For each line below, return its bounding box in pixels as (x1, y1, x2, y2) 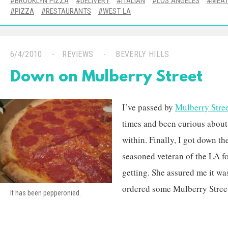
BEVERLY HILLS (116, 49, 169, 59)
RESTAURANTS (46, 7, 91, 16)
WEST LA (103, 7, 131, 16)
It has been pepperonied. (10, 189, 81, 197)
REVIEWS (62, 49, 94, 59)
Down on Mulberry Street (10, 69, 203, 87)
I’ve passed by (122, 101, 175, 113)
